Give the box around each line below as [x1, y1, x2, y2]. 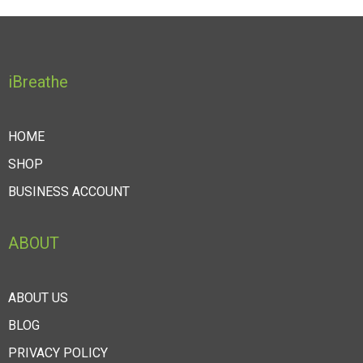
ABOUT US [8, 290, 68, 306]
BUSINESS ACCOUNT [8, 184, 130, 200]
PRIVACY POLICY [8, 345, 108, 361]
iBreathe [8, 72, 68, 92]
